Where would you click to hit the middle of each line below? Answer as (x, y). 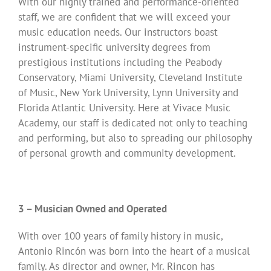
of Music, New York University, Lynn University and (128, 93)
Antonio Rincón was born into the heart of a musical (134, 251)
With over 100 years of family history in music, (120, 236)
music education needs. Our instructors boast (118, 32)
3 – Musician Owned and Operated (93, 209)
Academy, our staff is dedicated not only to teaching (133, 123)
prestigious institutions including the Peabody (120, 63)
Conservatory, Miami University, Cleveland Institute (130, 78)
